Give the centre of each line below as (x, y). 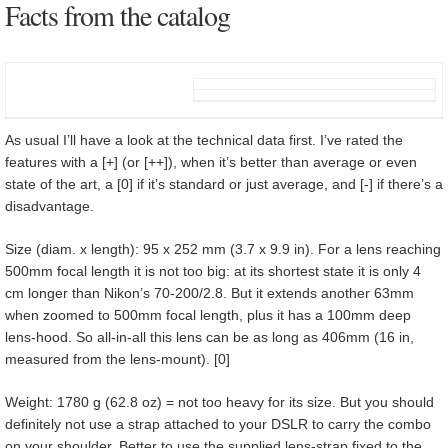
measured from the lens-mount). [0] (117, 358)
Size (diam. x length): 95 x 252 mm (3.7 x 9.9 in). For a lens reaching (223, 248)
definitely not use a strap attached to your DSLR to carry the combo (218, 423)
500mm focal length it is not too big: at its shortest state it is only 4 (213, 270)
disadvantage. (49, 205)
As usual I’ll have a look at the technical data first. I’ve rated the (204, 139)
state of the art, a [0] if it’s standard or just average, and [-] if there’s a (224, 183)
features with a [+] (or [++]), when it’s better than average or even (211, 161)
